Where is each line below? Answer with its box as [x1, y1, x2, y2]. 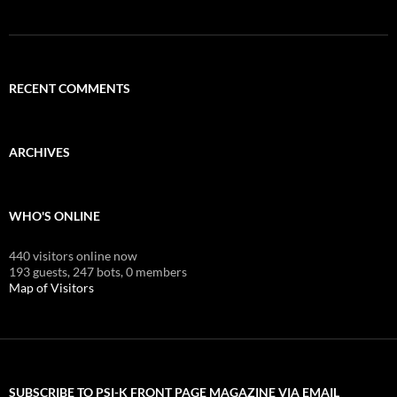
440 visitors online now [9, 247, 137, 263]
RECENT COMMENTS [9, 80, 130, 96]
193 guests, [9, 263, 70, 279]
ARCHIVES [9, 144, 70, 160]
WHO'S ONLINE [9, 207, 100, 223]
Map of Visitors [9, 279, 94, 295]
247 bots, [73, 263, 123, 279]
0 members [126, 263, 187, 279]
